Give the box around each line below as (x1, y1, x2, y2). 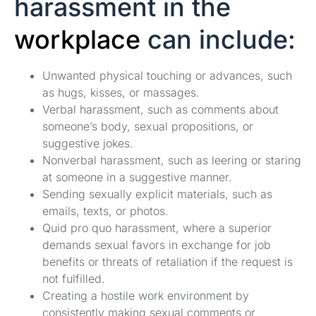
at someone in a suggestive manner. (42, 169, 232, 184)
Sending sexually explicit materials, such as (42, 186, 272, 201)
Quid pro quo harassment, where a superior (42, 220, 272, 235)
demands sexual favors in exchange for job (42, 237, 271, 252)
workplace (14, 23, 140, 55)
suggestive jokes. (42, 135, 133, 150)
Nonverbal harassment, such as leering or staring (42, 152, 301, 167)
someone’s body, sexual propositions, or (42, 119, 253, 133)
